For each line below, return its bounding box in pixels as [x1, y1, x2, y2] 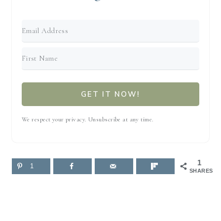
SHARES [189, 168, 213, 174]
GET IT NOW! [81, 89, 140, 100]
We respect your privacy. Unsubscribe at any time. [22, 115, 154, 124]
